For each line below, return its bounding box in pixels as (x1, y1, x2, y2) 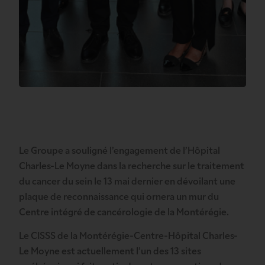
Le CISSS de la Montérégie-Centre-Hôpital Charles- (19, 232, 238, 242)
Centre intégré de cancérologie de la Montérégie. (19, 208, 229, 218)
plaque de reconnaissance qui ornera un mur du (19, 193, 219, 202)
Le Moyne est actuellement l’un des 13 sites (19, 247, 201, 257)
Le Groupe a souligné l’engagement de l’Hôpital (19, 147, 220, 156)
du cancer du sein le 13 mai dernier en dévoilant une (19, 177, 235, 187)
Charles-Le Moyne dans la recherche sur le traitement (19, 162, 244, 172)
